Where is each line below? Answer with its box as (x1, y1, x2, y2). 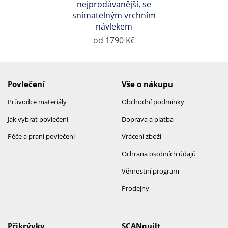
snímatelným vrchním (72, 10, 156, 21)
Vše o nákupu (122, 79, 173, 90)
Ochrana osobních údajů (122, 149, 196, 159)
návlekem (96, 21, 132, 33)
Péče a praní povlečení (8, 132, 75, 141)
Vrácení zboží (122, 132, 161, 141)
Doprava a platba (122, 115, 174, 124)
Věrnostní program (122, 166, 179, 176)
